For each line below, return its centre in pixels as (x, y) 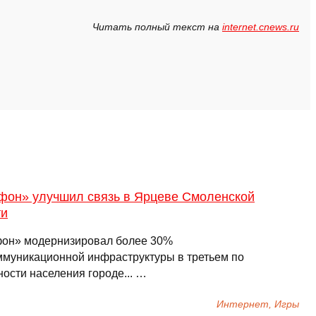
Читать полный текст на (157, 27)
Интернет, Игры (258, 304)
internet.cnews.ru (261, 27)
